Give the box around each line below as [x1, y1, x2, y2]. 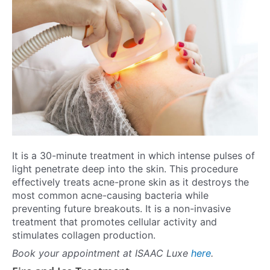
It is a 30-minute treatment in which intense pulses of [12, 149, 255, 162]
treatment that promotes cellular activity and [12, 216, 217, 228]
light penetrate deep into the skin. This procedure [12, 163, 238, 175]
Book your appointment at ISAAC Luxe [12, 247, 191, 260]
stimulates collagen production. [12, 229, 159, 242]
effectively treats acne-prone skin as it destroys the [12, 176, 249, 189]
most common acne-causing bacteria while [12, 189, 209, 202]
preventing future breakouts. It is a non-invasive [12, 202, 231, 215]
